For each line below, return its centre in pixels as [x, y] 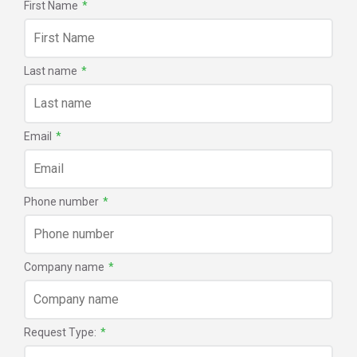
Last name [51, 71]
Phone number [61, 201]
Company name [64, 267]
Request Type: [60, 332]
